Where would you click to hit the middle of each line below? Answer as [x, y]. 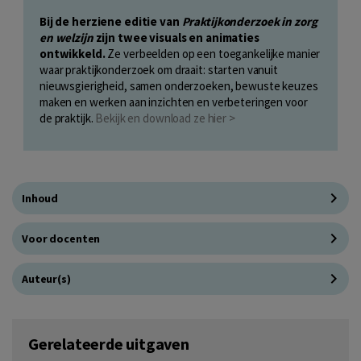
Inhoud [40, 198]
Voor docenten [61, 238]
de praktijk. [68, 118]
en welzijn [66, 37]
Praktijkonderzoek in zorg [249, 21]
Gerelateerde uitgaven [109, 343]
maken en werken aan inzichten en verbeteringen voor [174, 102]
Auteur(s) [46, 278]
